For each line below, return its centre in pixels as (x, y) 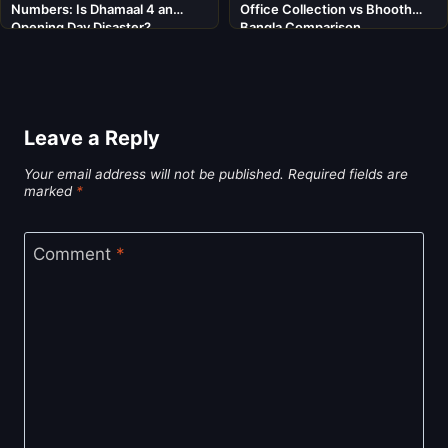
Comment (74, 254)
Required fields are (348, 173)
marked (50, 190)
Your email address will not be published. (154, 173)
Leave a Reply (92, 137)
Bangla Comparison (300, 26)
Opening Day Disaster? (81, 26)
